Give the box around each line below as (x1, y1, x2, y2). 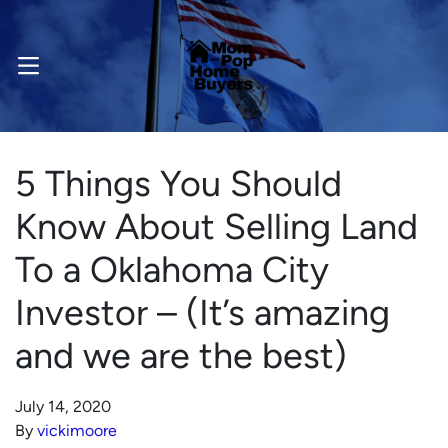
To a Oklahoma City (15, 248, 329, 291)
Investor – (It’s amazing (15, 291, 390, 334)
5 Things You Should (15, 162, 342, 205)
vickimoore (37, 421, 117, 440)
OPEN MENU (16, 62, 99, 80)
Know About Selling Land (15, 205, 418, 248)
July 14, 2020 (15, 397, 111, 416)
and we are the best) (15, 334, 347, 377)
